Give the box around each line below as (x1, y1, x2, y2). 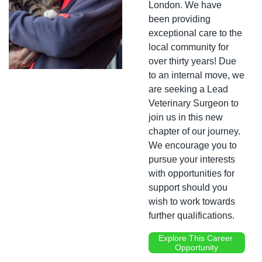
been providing (149, 13, 211, 24)
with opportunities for (149, 168, 235, 178)
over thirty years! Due (149, 56, 236, 66)
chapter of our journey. (149, 126, 240, 136)
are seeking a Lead (149, 84, 228, 94)
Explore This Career (158, 233, 233, 243)
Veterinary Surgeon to (149, 98, 239, 108)
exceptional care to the (149, 27, 242, 38)
